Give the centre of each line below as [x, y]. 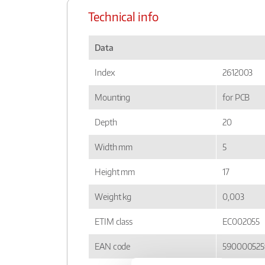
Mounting [113, 97]
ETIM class [114, 222]
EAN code [113, 246]
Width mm [114, 147]
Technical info [123, 17]
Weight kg [113, 197]
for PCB [236, 97]
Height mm [115, 172]
